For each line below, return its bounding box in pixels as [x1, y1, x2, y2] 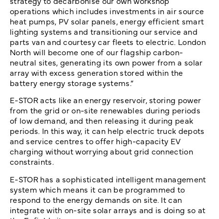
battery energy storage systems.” [10, 77, 136, 88]
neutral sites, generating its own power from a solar [10, 56, 203, 67]
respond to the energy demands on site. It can [10, 194, 182, 205]
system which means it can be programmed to [10, 183, 185, 195]
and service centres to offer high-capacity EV [10, 135, 181, 147]
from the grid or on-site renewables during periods [10, 105, 201, 116]
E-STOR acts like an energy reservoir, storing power [10, 94, 201, 106]
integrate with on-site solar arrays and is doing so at [10, 204, 206, 215]
